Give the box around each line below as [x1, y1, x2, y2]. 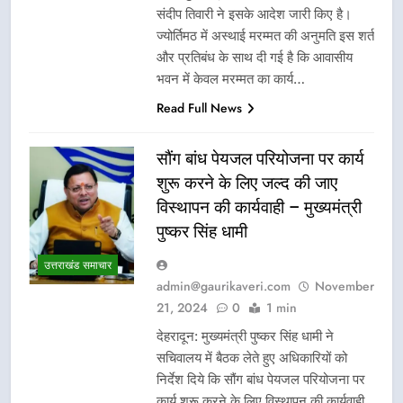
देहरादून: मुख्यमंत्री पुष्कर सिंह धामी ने [157, 327, 334, 345]
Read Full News [157, 98, 242, 117]
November [315, 276, 374, 295]
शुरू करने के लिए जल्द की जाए [157, 172, 337, 193]
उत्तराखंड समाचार [44, 257, 112, 274]
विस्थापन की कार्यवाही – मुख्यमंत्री [157, 196, 362, 218]
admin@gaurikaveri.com [157, 276, 291, 295]
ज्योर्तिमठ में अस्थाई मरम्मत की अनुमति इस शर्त [157, 26, 374, 44]
